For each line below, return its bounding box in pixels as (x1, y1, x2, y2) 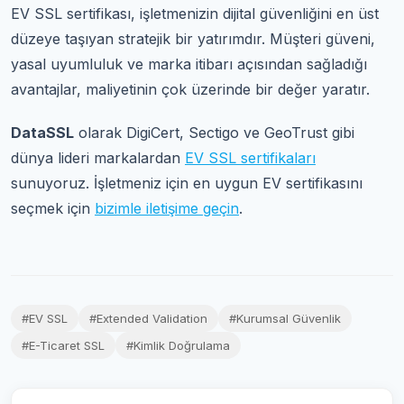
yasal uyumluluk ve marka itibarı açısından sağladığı (11, 54, 367, 73)
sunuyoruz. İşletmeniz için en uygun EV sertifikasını (11, 173, 363, 192)
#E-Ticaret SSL (22, 337, 105, 353)
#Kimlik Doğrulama (126, 337, 230, 353)
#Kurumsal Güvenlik (229, 310, 341, 326)
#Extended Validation (89, 310, 207, 326)
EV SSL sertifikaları (185, 148, 316, 167)
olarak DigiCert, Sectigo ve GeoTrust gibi (74, 123, 354, 142)
